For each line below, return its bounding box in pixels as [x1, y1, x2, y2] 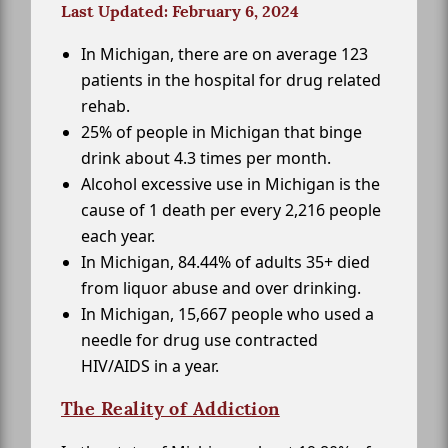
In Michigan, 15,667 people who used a [81, 303, 374, 326]
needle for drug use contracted [81, 329, 318, 352]
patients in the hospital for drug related [81, 69, 381, 92]
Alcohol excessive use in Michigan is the [81, 173, 380, 196]
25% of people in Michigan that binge [81, 121, 362, 144]
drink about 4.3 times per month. [81, 147, 331, 170]
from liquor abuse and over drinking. [81, 277, 361, 300]
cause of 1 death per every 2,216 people [81, 199, 381, 222]
